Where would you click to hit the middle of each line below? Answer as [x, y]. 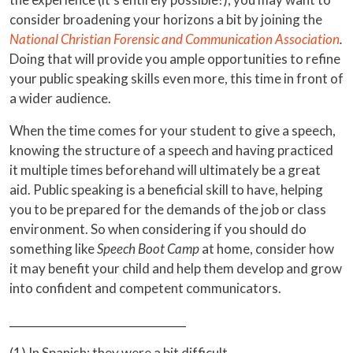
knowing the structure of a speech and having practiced [171, 150]
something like [53, 249]
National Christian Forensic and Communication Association [175, 39]
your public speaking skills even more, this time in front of [176, 79]
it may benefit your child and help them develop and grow [176, 269]
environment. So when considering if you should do [158, 229]
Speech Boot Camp [149, 249]
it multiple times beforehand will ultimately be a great [165, 170]
